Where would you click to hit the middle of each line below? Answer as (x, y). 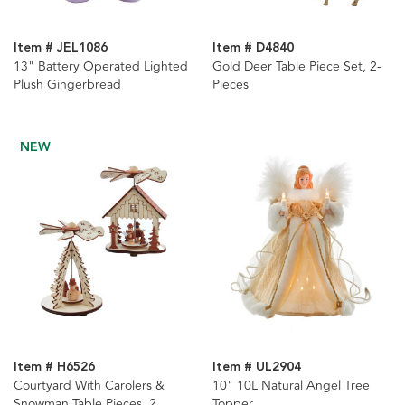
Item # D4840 (253, 48)
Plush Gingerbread (67, 85)
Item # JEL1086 (61, 48)
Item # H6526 (54, 367)
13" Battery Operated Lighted (101, 67)
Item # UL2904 (256, 367)
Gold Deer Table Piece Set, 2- (297, 67)
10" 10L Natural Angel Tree (291, 386)
